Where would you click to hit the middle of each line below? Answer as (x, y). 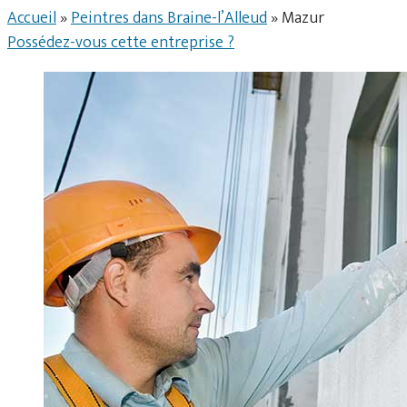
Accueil (32, 18)
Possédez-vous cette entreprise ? (121, 43)
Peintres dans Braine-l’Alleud (169, 18)
